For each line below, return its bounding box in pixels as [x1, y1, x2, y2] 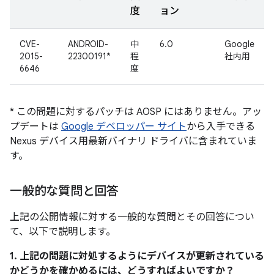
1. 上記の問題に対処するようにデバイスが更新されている [10, 250, 264, 262]
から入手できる [187, 120, 255, 133]
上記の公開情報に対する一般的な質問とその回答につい [10, 211, 254, 223]
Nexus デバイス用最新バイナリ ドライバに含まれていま [10, 135, 257, 147]
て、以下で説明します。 [10, 226, 116, 238]
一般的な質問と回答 [10, 183, 119, 199]
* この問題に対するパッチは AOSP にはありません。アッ [10, 106, 262, 118]
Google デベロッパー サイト [61, 120, 187, 133]
